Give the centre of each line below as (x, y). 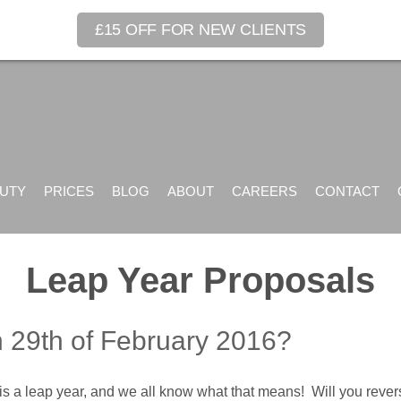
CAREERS (264, 191)
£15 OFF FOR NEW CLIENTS (200, 30)
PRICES (68, 191)
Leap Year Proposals (200, 280)
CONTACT (347, 191)
